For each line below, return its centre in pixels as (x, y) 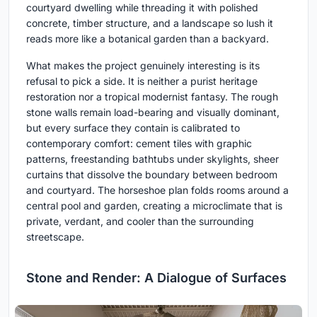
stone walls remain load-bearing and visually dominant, (153, 112)
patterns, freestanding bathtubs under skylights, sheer (152, 158)
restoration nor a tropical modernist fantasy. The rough (152, 96)
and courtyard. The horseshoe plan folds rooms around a (157, 190)
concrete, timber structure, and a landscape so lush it (150, 23)
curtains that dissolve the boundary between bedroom (152, 174)
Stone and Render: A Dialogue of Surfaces (156, 277)
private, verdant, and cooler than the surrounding (140, 221)
